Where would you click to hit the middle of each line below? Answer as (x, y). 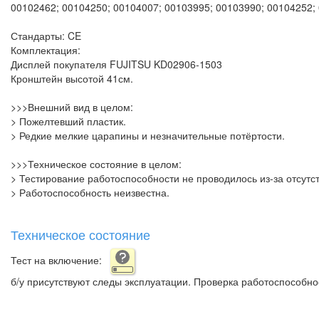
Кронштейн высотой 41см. (72, 78)
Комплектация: (46, 49)
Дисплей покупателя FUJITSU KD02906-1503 (116, 64)
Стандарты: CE (46, 35)
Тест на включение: (61, 260)
